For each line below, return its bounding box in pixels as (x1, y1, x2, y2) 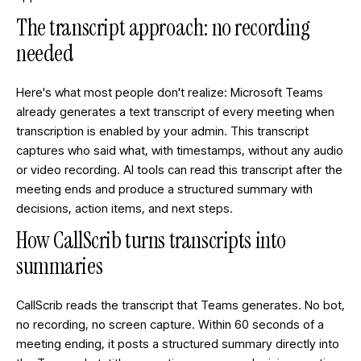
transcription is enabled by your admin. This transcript (16, 123, 309, 139)
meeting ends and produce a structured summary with (16, 181, 313, 197)
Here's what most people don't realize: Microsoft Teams (16, 85, 323, 100)
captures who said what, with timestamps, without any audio (16, 143, 343, 158)
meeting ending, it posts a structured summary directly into (16, 336, 339, 351)
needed (16, 39, 74, 68)
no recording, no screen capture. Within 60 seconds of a (16, 317, 324, 332)
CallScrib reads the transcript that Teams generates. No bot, (16, 297, 345, 313)
